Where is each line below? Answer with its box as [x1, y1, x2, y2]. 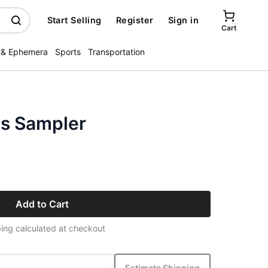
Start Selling [47, 15, 102, 25]
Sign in [167, 15, 199, 25]
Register [115, 15, 154, 25]
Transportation [88, 47, 145, 57]
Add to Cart [15, 198, 69, 210]
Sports [55, 47, 81, 57]
